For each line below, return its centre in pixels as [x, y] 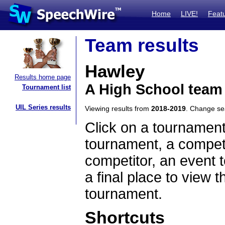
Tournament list [46, 87]
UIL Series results [43, 107]
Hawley [115, 71]
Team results [142, 45]
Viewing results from [118, 108]
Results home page [43, 77]
